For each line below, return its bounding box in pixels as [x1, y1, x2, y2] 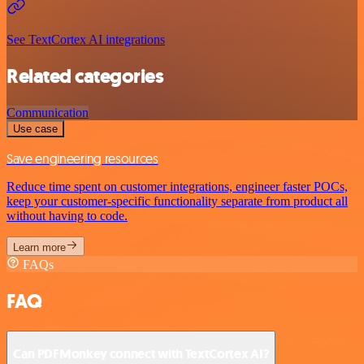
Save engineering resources [6, 149, 158, 167]
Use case [13, 122, 58, 135]
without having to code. [6, 208, 128, 223]
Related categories [6, 63, 164, 89]
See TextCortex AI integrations [6, 32, 165, 46]
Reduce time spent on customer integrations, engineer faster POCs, [6, 179, 348, 193]
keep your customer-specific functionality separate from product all [6, 193, 348, 208]
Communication [6, 105, 89, 119]
